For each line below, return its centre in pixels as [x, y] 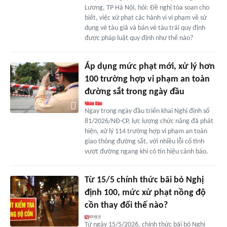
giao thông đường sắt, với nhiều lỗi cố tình [144, 141]
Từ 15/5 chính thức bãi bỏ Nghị [144, 180]
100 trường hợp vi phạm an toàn [147, 79]
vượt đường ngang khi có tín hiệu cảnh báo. [146, 152]
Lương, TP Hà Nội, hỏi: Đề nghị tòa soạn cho [147, 8]
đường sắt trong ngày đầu [134, 92]
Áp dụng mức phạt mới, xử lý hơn [149, 66]
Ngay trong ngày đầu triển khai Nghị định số [147, 111]
